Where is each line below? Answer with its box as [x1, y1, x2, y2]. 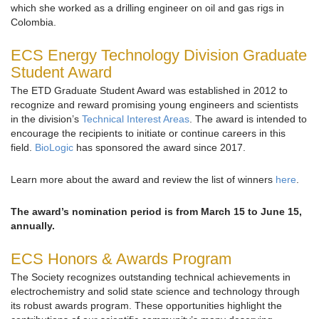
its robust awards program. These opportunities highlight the [11, 300, 282, 312]
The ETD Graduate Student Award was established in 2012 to [11, 85, 288, 97]
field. [11, 142, 35, 154]
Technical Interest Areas [82, 113, 189, 125]
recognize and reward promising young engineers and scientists [11, 99, 298, 111]
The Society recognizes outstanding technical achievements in [11, 271, 291, 283]
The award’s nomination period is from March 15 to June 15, [11, 206, 302, 218]
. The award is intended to [189, 113, 307, 125]
